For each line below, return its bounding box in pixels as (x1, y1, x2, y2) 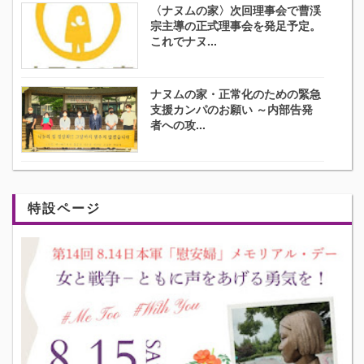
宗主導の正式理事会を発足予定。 (150, 17, 322, 34)
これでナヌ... (150, 32, 218, 50)
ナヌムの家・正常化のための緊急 (150, 85, 322, 102)
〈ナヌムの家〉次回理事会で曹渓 (150, 2, 322, 19)
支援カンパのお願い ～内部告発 (150, 101, 314, 118)
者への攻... (150, 116, 206, 133)
